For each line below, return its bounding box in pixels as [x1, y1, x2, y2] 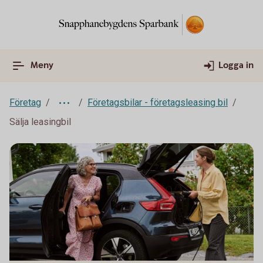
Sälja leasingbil [9, 116, 71, 127]
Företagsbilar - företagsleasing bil [87, 97, 228, 108]
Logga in [218, 59, 254, 72]
